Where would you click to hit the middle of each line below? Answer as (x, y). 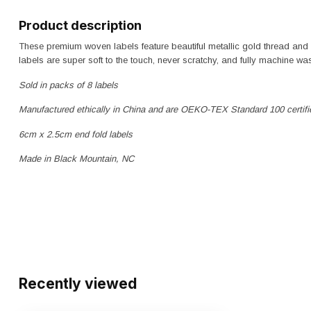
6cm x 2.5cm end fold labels (76, 134)
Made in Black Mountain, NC (76, 159)
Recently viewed (78, 284)
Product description (80, 25)
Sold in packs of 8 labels (68, 85)
